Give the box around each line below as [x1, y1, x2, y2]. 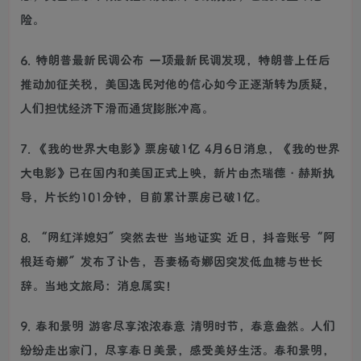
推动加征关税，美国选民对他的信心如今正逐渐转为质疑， [20, 75, 334, 92]
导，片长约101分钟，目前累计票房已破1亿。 [20, 188, 267, 205]
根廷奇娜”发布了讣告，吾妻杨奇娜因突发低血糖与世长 [20, 252, 322, 269]
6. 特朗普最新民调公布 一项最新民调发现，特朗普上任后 [20, 51, 330, 68]
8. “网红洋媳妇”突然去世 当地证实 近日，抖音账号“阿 [20, 228, 335, 245]
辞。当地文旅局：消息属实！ [20, 276, 177, 293]
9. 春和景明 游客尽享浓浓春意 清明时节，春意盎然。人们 [20, 317, 335, 334]
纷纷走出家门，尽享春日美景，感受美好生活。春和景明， [20, 341, 334, 358]
